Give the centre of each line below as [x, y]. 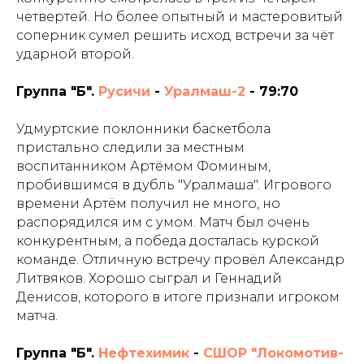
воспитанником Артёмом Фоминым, [143, 167]
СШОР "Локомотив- [273, 353]
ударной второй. [75, 54]
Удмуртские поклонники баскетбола [143, 129]
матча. [37, 316]
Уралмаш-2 [205, 92]
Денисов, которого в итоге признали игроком [178, 297]
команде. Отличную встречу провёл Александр [180, 260]
